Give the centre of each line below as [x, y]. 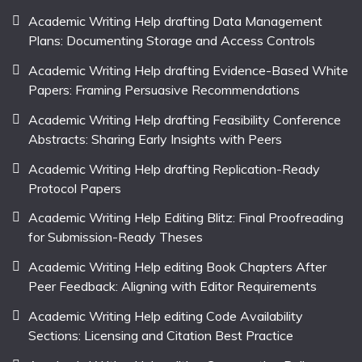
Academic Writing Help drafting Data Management [175, 21]
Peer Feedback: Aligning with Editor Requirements [173, 286]
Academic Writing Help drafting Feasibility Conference [185, 119]
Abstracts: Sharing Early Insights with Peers [155, 139]
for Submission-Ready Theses [116, 237]
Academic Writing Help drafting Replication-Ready [174, 168]
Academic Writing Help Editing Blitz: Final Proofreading [186, 218]
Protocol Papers [75, 188]
